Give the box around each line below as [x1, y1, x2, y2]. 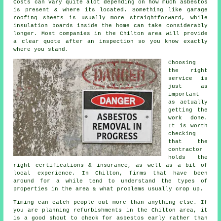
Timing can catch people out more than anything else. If [13, 199, 208, 206]
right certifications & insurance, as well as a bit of [13, 162, 208, 169]
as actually [168, 99, 208, 106]
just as [168, 83, 208, 90]
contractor [168, 147, 203, 153]
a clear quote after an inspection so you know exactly [13, 38, 208, 45]
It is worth [168, 123, 208, 129]
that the [168, 139, 208, 145]
